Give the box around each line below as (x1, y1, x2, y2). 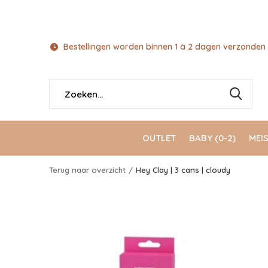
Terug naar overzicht (49, 165, 126, 175)
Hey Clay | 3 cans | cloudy (136, 165, 230, 175)
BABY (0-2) (189, 132, 236, 144)
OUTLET (142, 132, 176, 144)
